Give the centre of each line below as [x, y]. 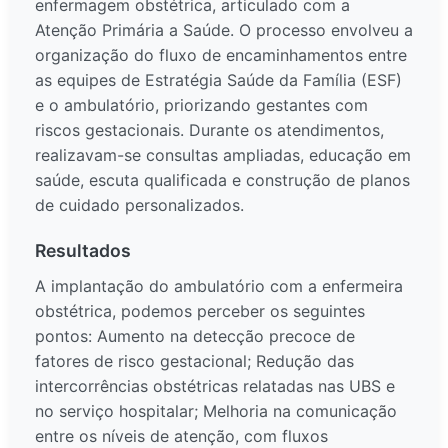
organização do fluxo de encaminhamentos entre [221, 55]
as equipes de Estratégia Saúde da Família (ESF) [218, 80]
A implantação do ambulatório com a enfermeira [219, 286]
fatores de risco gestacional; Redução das [194, 361]
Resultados [83, 251]
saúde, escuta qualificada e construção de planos [222, 180]
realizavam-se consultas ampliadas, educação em [223, 155]
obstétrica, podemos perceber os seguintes [200, 311]
